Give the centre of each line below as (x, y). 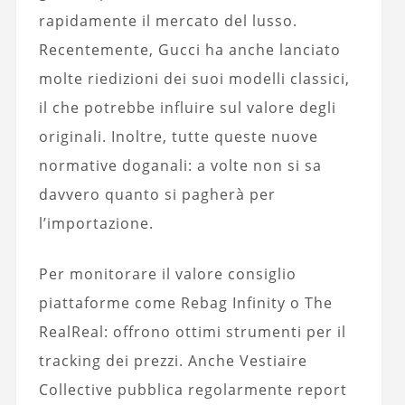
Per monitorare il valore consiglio (167, 274)
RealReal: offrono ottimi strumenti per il (192, 332)
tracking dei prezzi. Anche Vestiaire (173, 361)
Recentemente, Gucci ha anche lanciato (189, 50)
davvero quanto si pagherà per (157, 195)
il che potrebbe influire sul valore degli (187, 108)
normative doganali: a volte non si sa (180, 166)
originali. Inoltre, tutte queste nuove (178, 137)
